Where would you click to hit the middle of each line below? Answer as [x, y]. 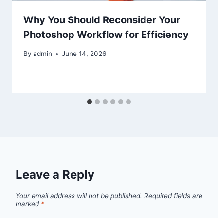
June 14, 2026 [84, 54]
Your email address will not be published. [79, 196]
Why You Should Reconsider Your [102, 20]
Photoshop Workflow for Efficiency [106, 35]
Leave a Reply [55, 175]
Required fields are [173, 196]
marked [28, 204]
